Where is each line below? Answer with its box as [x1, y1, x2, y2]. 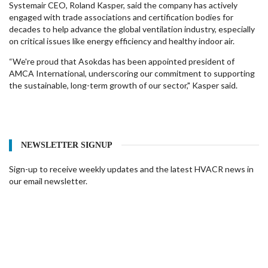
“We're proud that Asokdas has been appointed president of [9, 56, 234, 66]
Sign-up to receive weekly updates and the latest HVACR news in [9, 164, 254, 174]
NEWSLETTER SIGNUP [21, 141, 112, 150]
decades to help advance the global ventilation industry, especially [9, 24, 255, 34]
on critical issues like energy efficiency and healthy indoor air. [9, 36, 234, 46]
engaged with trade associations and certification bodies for [9, 12, 233, 22]
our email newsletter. [9, 176, 87, 186]
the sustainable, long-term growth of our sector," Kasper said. [9, 80, 237, 90]
